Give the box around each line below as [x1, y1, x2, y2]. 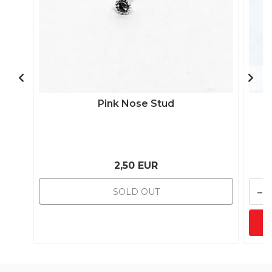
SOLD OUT [112, 186, 160, 197]
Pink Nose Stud [98, 98, 174, 109]
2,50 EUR [114, 160, 158, 171]
